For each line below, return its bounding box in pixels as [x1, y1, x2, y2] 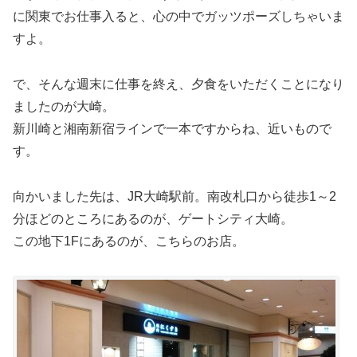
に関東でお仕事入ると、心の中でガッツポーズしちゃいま [13, 10, 344, 24]
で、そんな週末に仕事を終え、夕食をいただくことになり [13, 77, 344, 92]
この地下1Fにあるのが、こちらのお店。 [13, 234, 245, 249]
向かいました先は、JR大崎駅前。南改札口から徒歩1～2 [13, 190, 336, 204]
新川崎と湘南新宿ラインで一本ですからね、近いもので [13, 122, 331, 136]
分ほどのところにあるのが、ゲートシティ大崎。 [13, 212, 293, 226]
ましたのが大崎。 [13, 100, 115, 114]
